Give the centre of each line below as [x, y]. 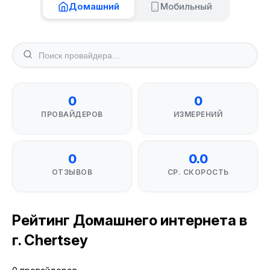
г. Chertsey [50, 240]
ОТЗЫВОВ [72, 172]
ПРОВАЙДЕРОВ [72, 114]
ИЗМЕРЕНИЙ [198, 114]
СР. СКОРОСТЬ [198, 172]
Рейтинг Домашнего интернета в [130, 220]
